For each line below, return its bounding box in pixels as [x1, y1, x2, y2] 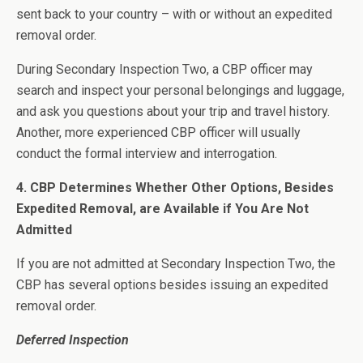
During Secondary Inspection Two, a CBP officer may [16, 62, 313, 77]
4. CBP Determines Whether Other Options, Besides [16, 180, 334, 195]
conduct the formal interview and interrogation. [16, 146, 277, 161]
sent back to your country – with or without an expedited [16, 6, 332, 22]
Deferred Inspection [16, 332, 129, 348]
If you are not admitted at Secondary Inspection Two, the [16, 256, 335, 271]
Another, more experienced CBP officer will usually [16, 125, 301, 140]
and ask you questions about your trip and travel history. [16, 104, 330, 119]
